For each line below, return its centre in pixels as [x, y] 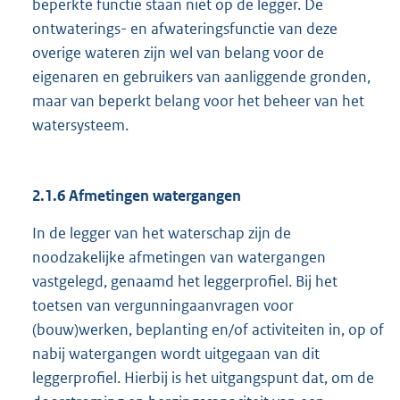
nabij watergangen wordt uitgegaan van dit [176, 354]
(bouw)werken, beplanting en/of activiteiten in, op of [208, 330]
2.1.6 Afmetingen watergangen [137, 196]
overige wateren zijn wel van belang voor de [178, 53]
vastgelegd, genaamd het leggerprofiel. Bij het [185, 282]
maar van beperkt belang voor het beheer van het [198, 101]
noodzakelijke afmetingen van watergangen [179, 258]
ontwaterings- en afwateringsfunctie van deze [185, 29]
